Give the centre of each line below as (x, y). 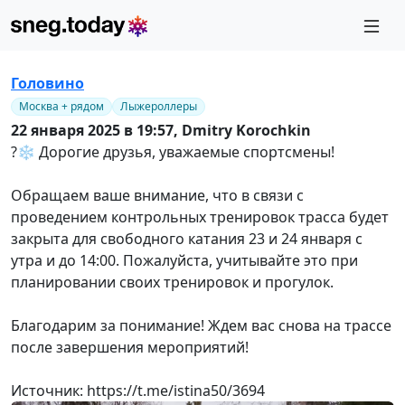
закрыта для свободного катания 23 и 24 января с (187, 238)
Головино (47, 83)
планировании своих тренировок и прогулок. (172, 282)
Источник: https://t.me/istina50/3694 (138, 390)
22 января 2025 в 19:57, (96, 130)
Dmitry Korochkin (246, 130)
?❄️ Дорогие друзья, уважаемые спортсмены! (173, 151)
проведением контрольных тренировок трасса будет (200, 217)
